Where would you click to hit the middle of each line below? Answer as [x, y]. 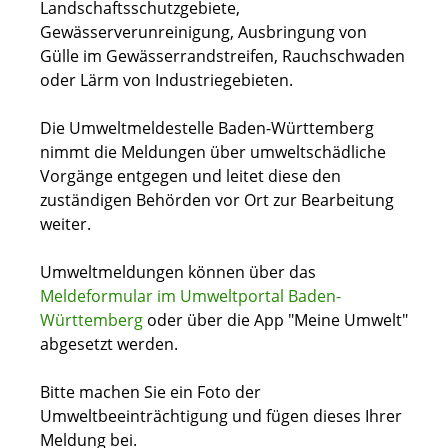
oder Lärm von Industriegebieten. [166, 80]
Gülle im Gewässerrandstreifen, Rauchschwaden [222, 56]
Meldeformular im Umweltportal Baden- [190, 296]
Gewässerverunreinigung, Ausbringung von [203, 32]
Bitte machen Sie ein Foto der [150, 392]
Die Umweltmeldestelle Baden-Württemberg [207, 128]
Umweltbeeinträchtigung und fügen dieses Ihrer [221, 416]
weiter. [65, 224]
